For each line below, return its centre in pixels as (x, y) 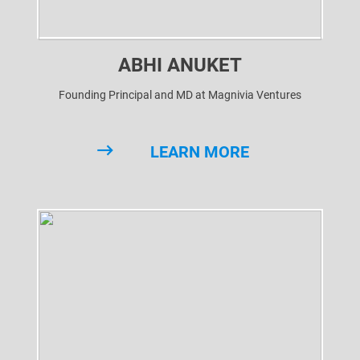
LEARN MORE (200, 152)
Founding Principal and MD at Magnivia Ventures (180, 95)
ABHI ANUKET (180, 65)
